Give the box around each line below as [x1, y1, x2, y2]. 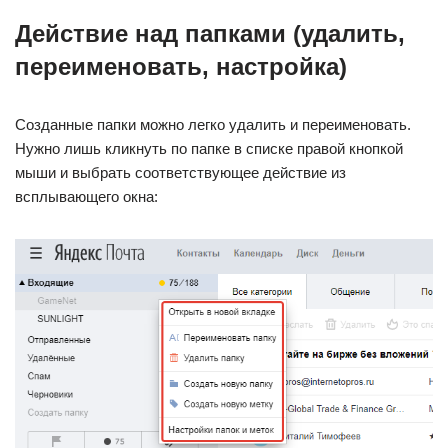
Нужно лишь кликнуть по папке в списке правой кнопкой [15, 139, 403, 157]
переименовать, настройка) [15, 52, 347, 80]
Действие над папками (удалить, [15, 19, 405, 47]
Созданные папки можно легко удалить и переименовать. [15, 115, 411, 133]
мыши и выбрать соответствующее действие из [15, 163, 346, 181]
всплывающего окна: [15, 187, 158, 205]
